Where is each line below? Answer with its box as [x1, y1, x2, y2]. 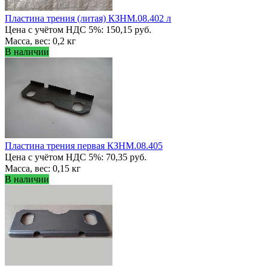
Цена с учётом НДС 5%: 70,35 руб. [5, 151, 147, 162]
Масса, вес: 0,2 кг [5, 35, 76, 46]
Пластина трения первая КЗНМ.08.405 [5, 140, 163, 151]
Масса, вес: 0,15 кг [5, 163, 81, 173]
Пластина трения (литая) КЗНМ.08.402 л [5, 13, 171, 23]
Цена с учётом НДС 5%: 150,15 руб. [5, 24, 151, 35]
